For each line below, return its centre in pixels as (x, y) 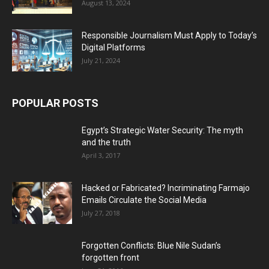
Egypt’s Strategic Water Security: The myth (162, 130)
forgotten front (110, 257)
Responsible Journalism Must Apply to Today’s (169, 35)
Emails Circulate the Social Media (144, 200)
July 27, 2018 (101, 213)
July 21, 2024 (101, 60)
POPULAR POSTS (55, 103)
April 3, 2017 (101, 155)
